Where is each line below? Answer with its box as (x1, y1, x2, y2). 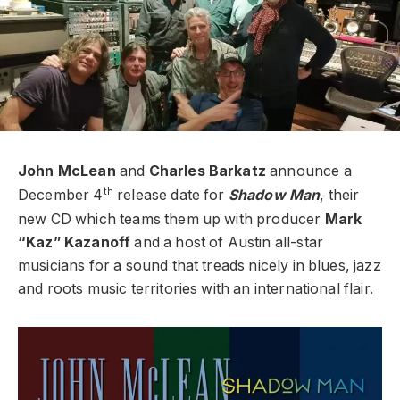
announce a (265, 162, 352, 180)
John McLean (18, 162, 116, 180)
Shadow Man (228, 187, 321, 204)
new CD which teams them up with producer (18, 210, 325, 228)
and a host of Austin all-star (130, 233, 324, 251)
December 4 (18, 187, 104, 204)
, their (320, 187, 360, 204)
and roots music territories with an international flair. (18, 279, 373, 297)
